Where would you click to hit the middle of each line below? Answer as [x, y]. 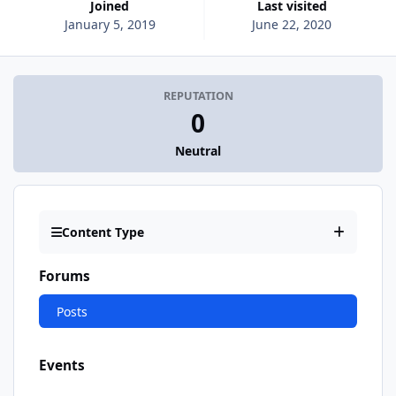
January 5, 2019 [110, 24]
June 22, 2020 [292, 24]
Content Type [103, 232]
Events [62, 365]
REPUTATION [198, 96]
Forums [65, 277]
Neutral [198, 151]
